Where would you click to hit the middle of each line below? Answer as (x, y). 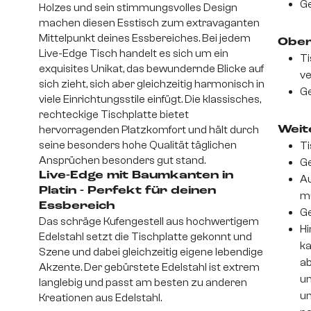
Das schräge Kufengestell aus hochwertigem (149, 222)
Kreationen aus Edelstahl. (100, 298)
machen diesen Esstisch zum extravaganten (149, 23)
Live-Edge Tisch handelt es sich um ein (134, 54)
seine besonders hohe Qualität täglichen (138, 145)
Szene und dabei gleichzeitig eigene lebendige (151, 252)
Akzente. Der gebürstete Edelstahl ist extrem (149, 268)
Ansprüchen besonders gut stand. (122, 161)
